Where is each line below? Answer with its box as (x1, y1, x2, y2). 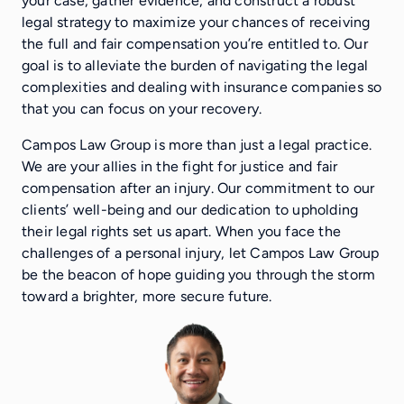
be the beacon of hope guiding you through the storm (22, 266, 376, 284)
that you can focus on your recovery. (22, 100, 262, 118)
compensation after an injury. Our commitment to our (22, 179, 375, 197)
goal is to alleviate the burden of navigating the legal (22, 57, 369, 75)
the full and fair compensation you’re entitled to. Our (22, 35, 368, 53)
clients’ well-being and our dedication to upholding (22, 201, 359, 219)
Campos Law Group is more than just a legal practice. (22, 136, 372, 154)
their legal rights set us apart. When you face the (22, 223, 342, 241)
